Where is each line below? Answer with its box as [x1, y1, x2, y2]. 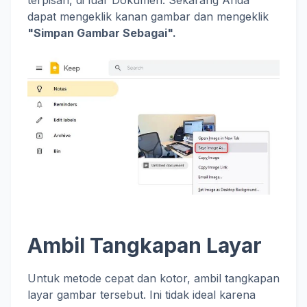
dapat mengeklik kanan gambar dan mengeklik [27, 10, 269, 24]
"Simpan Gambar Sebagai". [27, 26, 176, 40]
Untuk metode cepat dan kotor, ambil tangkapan [27, 271, 280, 286]
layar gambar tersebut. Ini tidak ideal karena [27, 288, 256, 302]
